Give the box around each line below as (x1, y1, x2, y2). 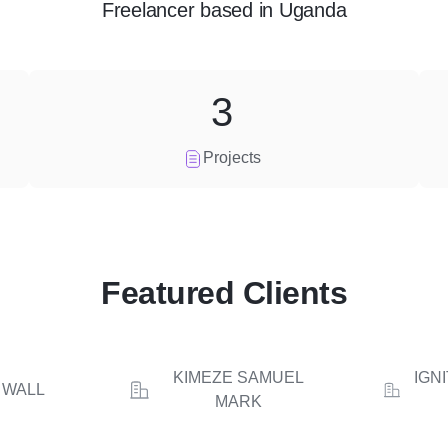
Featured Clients (101, 275, 347, 311)
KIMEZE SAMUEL (173, 369, 305, 386)
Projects (202, 149, 261, 166)
